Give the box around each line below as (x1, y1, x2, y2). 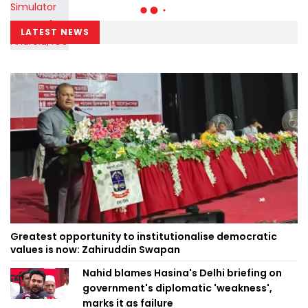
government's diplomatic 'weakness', (82, 274, 272, 289)
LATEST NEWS (21, 19, 89, 31)
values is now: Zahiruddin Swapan (10, 236, 180, 250)
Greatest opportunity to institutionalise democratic (10, 223, 277, 237)
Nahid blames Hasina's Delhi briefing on (82, 259, 284, 274)
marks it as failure (82, 289, 173, 304)
